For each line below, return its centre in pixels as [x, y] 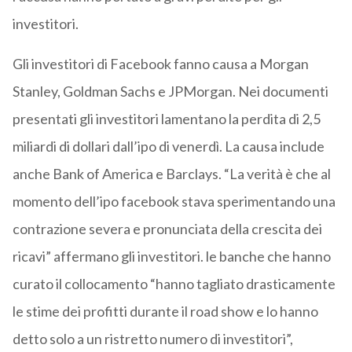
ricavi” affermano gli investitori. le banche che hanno [171, 257]
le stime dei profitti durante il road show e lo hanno [165, 312]
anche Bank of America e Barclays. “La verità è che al [171, 174]
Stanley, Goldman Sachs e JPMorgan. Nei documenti [170, 92]
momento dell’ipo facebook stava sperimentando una [174, 202]
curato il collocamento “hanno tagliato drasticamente [174, 284]
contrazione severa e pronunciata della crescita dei [167, 229]
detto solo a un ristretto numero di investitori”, [152, 339]
